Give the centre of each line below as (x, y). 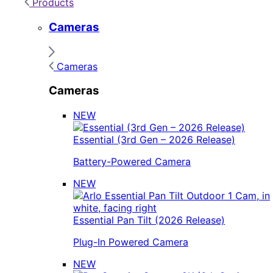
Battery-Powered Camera (132, 161)
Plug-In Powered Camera (131, 242)
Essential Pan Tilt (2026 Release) (149, 220)
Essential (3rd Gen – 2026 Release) (154, 139)
